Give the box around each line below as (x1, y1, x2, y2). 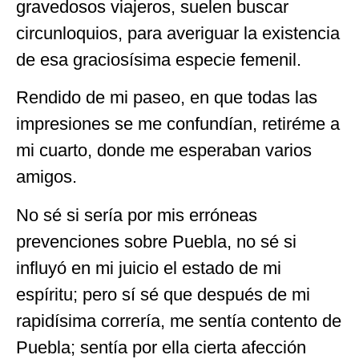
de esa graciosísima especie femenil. (16, 49, 301, 70)
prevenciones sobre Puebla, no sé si (16, 231, 296, 252)
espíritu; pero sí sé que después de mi (16, 284, 310, 305)
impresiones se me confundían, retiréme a (16, 114, 340, 135)
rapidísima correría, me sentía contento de (16, 310, 341, 331)
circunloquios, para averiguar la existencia (16, 22, 340, 43)
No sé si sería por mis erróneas (16, 204, 257, 225)
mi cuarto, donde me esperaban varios (16, 140, 312, 161)
